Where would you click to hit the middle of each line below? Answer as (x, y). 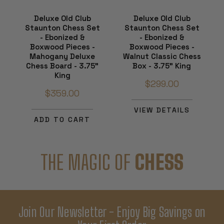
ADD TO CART (62, 120)
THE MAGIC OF (87, 163)
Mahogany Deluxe (62, 56)
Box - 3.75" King (162, 66)
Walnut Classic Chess (162, 56)
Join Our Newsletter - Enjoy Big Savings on (112, 212)
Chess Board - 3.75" (62, 66)
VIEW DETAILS (162, 110)
